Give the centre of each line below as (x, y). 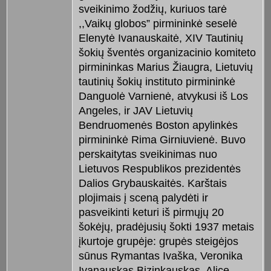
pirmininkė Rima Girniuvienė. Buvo (162, 140)
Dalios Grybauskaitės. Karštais (152, 184)
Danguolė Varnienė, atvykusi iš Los (163, 96)
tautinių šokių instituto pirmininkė (157, 82)
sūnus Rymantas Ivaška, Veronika (160, 256)
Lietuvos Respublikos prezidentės (159, 169)
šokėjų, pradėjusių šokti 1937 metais (166, 227)
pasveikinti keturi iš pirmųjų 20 (151, 213)
